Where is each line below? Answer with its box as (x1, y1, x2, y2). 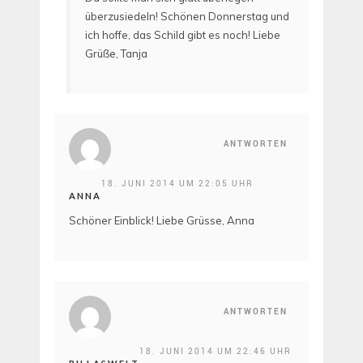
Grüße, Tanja (85, 46, 147, 60)
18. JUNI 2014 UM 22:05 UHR (101, 177, 254, 190)
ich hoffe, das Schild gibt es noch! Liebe (85, 28, 280, 41)
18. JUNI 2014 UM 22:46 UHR (139, 344, 292, 357)
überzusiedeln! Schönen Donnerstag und (85, 9, 289, 23)
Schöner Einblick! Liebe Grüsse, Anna (69, 214, 254, 228)
